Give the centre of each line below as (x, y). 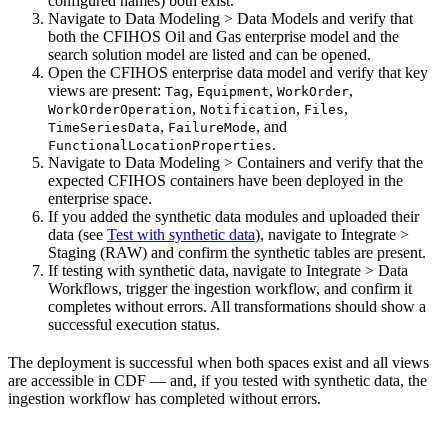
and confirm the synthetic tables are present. (286, 253)
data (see (77, 235)
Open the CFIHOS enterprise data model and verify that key (238, 73)
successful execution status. (134, 325)
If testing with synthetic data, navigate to (177, 271)
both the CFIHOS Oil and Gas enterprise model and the (223, 37)
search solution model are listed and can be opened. (209, 55)
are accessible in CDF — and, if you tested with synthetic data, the (217, 381)
